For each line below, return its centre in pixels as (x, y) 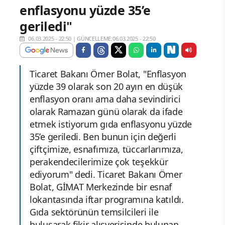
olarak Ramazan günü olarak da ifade (106, 112)
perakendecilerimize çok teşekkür (99, 162)
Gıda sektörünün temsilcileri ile (94, 212)
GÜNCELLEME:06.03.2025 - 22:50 (116, 39)
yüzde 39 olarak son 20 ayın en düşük (106, 87)
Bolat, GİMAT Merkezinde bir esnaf (101, 187)
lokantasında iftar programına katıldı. (107, 200)
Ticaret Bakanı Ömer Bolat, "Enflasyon (108, 74)
